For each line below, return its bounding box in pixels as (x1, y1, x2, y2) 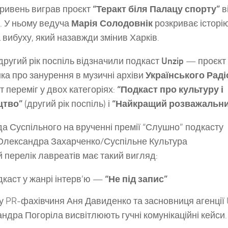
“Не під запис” (105, 174, 167, 185)
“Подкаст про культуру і (117, 84, 223, 96)
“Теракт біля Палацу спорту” (93, 4, 220, 15)
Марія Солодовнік (71, 18, 155, 30)
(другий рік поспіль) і (22, 98, 112, 110)
